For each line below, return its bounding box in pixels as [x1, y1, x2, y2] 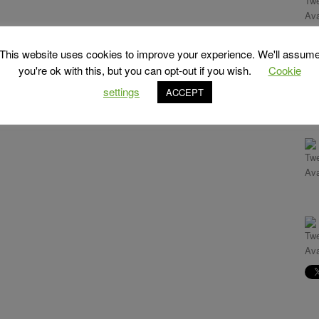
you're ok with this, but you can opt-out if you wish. [18, 63, 254, 78]
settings [103, 84, 140, 100]
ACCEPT [166, 85, 204, 100]
